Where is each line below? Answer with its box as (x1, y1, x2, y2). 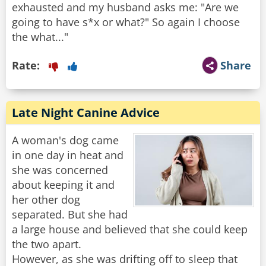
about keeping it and (12, 178, 115, 192)
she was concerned (12, 163, 108, 178)
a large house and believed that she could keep (12, 222, 248, 237)
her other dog (12, 192, 80, 207)
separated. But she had (12, 207, 128, 222)
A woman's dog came (12, 133, 119, 148)
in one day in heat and (12, 148, 123, 163)
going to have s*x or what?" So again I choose (12, 15, 240, 30)
